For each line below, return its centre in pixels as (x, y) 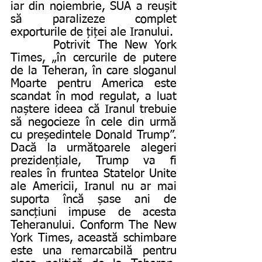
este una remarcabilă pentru (94, 251)
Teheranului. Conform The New (94, 225)
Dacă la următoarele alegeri (94, 148)
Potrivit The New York (32, 45)
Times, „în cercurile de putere (94, 58)
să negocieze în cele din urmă (94, 122)
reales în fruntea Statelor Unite (94, 173)
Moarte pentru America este (94, 83)
